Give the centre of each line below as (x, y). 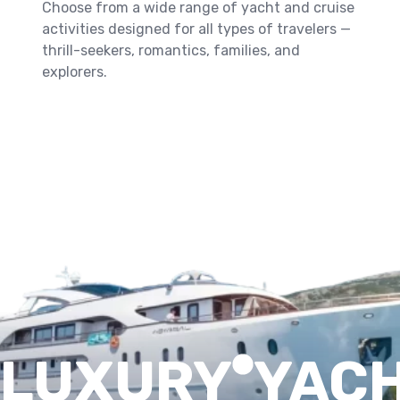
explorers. (75, 72)
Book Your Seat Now (128, 123)
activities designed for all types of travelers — (196, 29)
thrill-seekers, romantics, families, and (171, 50)
